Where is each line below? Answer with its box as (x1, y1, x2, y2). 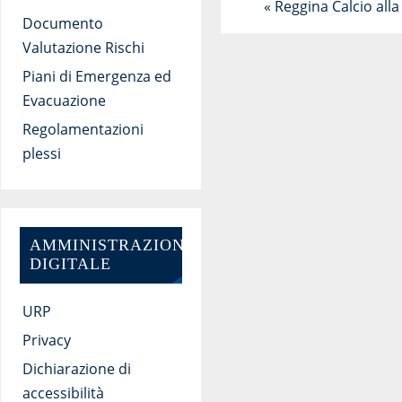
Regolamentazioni (22, 118, 144, 139)
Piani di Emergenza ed (22, 66, 171, 86)
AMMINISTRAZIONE (29, 236, 196, 255)
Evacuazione (22, 90, 106, 110)
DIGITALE (29, 255, 111, 274)
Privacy (22, 330, 71, 351)
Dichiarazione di (22, 359, 131, 380)
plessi (22, 143, 61, 163)
